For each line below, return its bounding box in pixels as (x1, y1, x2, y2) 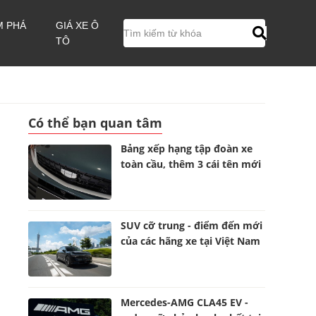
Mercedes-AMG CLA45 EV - (121, 296, 249, 309)
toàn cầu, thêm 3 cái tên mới (121, 157, 262, 171)
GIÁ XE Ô (56, 20, 99, 31)
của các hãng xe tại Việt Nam (121, 234, 261, 248)
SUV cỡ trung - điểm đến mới (121, 219, 263, 232)
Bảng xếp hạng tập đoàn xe (121, 142, 253, 155)
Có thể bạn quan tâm (28, 114, 162, 131)
